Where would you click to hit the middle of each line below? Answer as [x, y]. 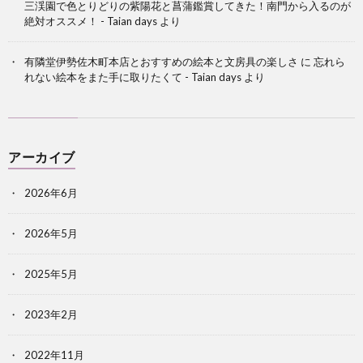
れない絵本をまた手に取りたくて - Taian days [133, 77]
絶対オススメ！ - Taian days [91, 21]
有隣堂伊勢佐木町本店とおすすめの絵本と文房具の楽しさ [161, 62]
